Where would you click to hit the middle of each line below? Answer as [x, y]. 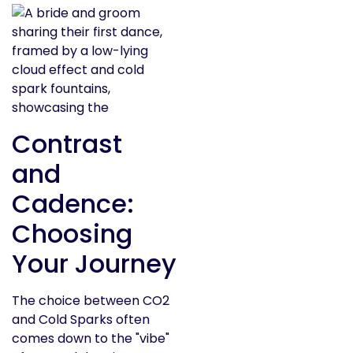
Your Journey [94, 263]
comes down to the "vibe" [91, 338]
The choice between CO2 [91, 300]
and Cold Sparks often [81, 319]
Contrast [67, 143]
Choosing [72, 233]
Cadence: [73, 203]
